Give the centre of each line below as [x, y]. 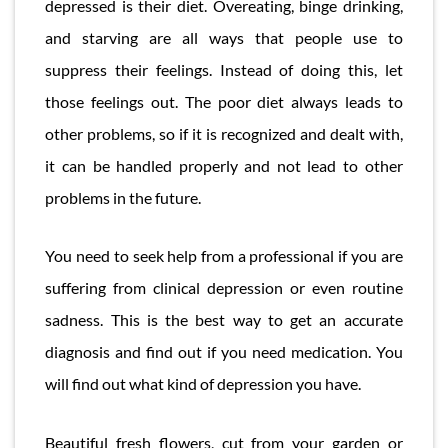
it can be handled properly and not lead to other [224, 165]
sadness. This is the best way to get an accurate [224, 320]
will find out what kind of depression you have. [203, 384]
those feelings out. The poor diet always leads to [224, 101]
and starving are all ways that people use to [224, 37]
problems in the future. [123, 197]
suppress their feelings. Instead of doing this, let [224, 69]
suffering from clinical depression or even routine [224, 288]
